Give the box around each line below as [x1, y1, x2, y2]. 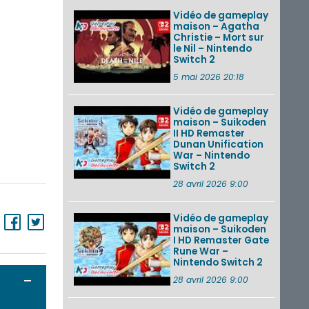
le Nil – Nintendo [173, 41, 252, 55]
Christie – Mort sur [173, 30, 264, 44]
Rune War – [173, 244, 228, 258]
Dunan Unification [173, 137, 263, 151]
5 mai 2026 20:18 [173, 70, 244, 83]
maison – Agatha [173, 19, 259, 33]
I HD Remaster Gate [173, 233, 269, 247]
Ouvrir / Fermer [32, 272, 103, 286]
